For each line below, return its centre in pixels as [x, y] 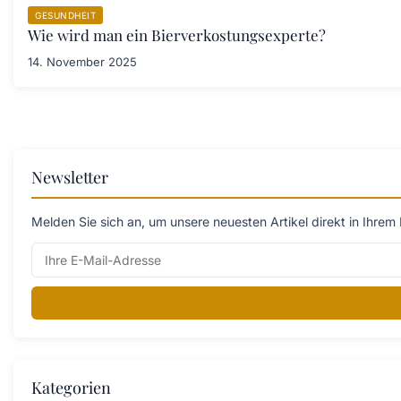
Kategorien [71, 388]
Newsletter [70, 178]
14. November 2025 [82, 62]
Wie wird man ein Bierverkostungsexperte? [177, 35]
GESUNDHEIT [65, 16]
